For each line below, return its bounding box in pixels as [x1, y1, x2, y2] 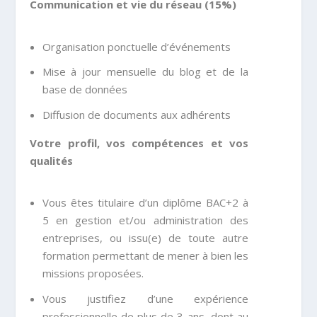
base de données [42, 82, 127, 97]
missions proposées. [42, 266, 144, 281]
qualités [30, 153, 74, 168]
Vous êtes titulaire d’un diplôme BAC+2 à [42, 195, 249, 210]
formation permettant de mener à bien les [42, 248, 249, 263]
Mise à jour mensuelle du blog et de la [42, 64, 249, 79]
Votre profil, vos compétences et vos [30, 135, 249, 150]
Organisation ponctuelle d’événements [42, 39, 231, 54]
